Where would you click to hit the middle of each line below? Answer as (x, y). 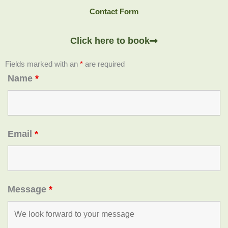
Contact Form (114, 11)
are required (104, 64)
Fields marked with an (42, 64)
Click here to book (110, 40)
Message (28, 189)
